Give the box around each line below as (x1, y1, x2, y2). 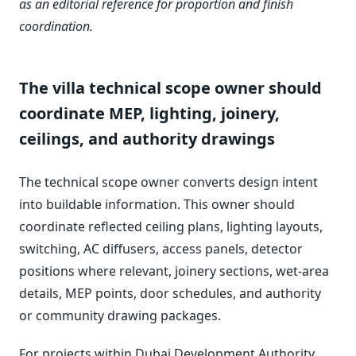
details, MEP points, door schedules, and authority (19, 284, 321, 302)
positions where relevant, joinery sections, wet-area (19, 261, 329, 280)
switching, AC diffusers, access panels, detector (19, 239, 303, 257)
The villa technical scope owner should (19, 76, 322, 99)
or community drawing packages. (19, 306, 221, 324)
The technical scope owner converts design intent (19, 172, 318, 191)
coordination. (19, 17, 93, 35)
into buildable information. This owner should (19, 195, 295, 213)
